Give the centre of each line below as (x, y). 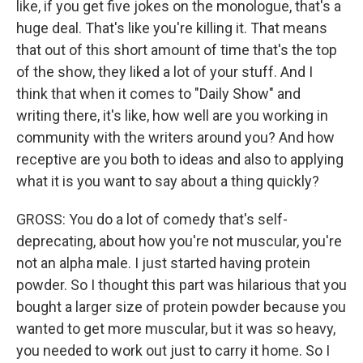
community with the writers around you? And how (175, 137)
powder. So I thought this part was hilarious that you (181, 285)
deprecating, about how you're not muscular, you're (179, 241)
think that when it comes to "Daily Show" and (158, 94)
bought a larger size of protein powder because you (181, 307)
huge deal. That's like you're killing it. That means (172, 28)
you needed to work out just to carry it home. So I (173, 350)
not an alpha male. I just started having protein (163, 263)
